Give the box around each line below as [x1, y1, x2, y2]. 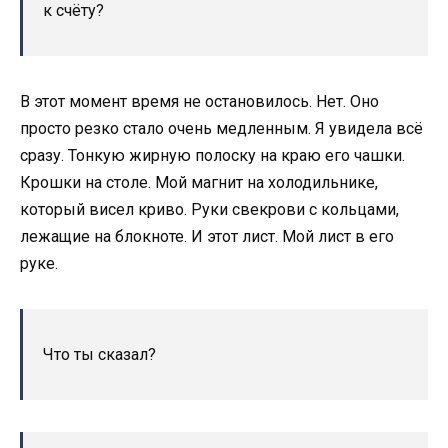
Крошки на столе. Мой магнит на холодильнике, [20, 172, 378, 192]
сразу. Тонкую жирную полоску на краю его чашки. [20, 145, 405, 165]
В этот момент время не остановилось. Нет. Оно [20, 91, 379, 111]
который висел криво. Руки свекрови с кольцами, [20, 199, 399, 219]
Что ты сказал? [43, 344, 156, 364]
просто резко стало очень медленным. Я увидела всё [20, 118, 423, 138]
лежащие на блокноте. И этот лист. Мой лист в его [20, 226, 394, 246]
